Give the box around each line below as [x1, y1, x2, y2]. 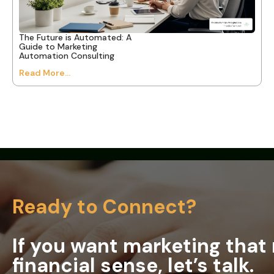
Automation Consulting [19, 50, 114, 61]
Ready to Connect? [12, 193, 196, 220]
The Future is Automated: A [19, 31, 131, 43]
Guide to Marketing [19, 40, 97, 52]
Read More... [19, 67, 70, 78]
